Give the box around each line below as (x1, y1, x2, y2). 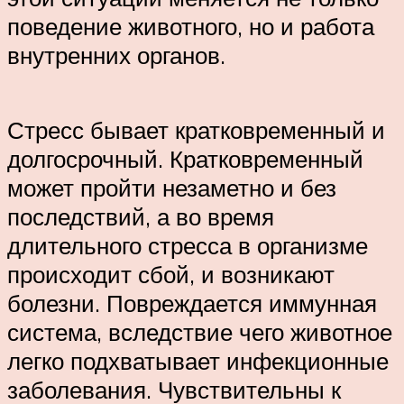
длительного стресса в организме (7, 231, 368, 261)
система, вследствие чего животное (7, 317, 392, 347)
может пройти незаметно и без (7, 173, 336, 203)
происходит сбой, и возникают (7, 260, 335, 289)
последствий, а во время (7, 202, 274, 232)
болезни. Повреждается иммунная (7, 289, 377, 318)
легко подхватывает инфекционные (7, 346, 389, 376)
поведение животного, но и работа (7, 12, 374, 41)
